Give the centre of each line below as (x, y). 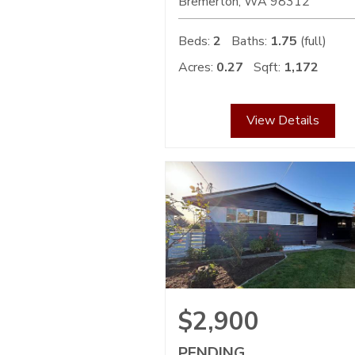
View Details (283, 121)
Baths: (249, 42)
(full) (312, 42)
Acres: (196, 68)
